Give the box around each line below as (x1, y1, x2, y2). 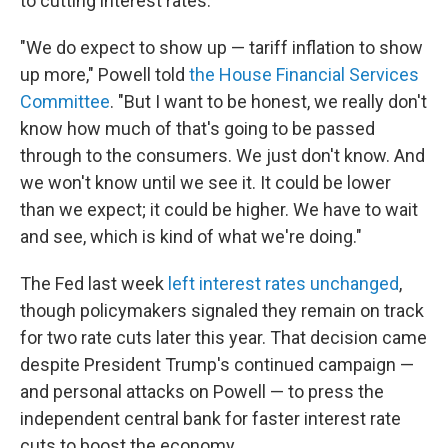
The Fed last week (20, 273, 168, 294)
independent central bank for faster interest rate (20, 408, 401, 429)
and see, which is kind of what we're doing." (20, 226, 362, 247)
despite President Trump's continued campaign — (20, 354, 414, 375)
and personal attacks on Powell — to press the (20, 381, 384, 402)
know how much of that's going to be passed (20, 118, 375, 139)
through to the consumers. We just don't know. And (20, 145, 425, 166)
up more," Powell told (20, 64, 189, 85)
